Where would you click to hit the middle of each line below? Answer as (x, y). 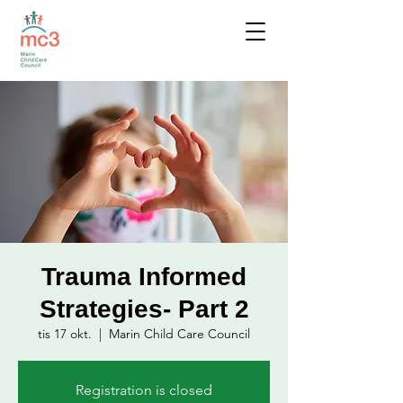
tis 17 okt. (65, 334)
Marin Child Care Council (179, 334)
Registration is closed (144, 390)
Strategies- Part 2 (144, 309)
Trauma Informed (144, 277)
